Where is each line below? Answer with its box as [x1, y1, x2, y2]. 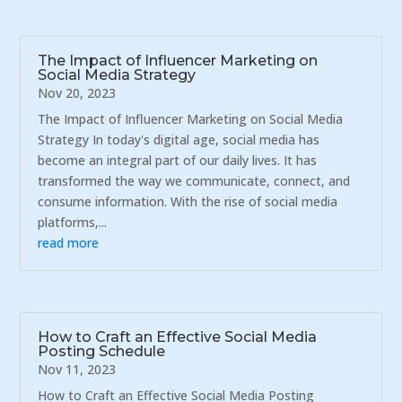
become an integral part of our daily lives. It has [38, 151, 318, 169]
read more [38, 233, 100, 251]
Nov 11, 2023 [38, 360, 117, 378]
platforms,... [38, 213, 108, 231]
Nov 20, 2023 [38, 83, 117, 101]
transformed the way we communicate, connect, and [38, 171, 351, 189]
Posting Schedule [38, 342, 166, 360]
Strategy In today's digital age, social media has [38, 130, 320, 148]
